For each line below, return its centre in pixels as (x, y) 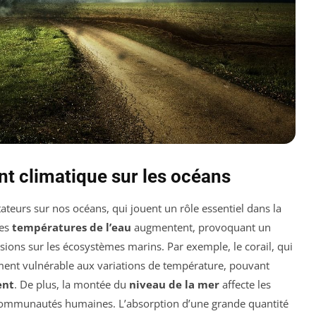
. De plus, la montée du (72, 285)
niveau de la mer (174, 285)
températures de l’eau (72, 227)
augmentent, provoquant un (201, 227)
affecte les (245, 285)
